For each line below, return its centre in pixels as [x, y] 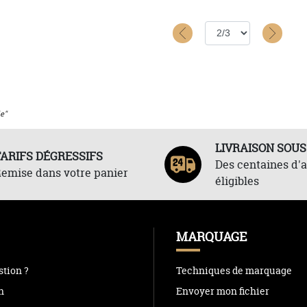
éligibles [237, 181]
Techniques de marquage [234, 270]
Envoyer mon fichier [223, 291]
